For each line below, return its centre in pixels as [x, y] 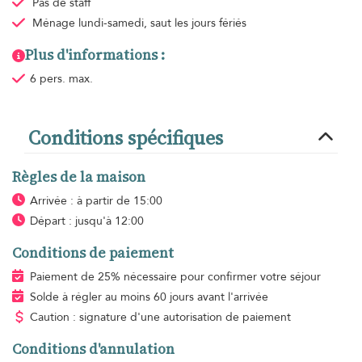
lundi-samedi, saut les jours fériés [162, 23]
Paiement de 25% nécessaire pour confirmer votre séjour [175, 277]
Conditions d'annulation [93, 349]
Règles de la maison [79, 177]
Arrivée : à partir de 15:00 [96, 201]
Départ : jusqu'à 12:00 [86, 221]
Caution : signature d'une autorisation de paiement [160, 318]
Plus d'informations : [95, 55]
